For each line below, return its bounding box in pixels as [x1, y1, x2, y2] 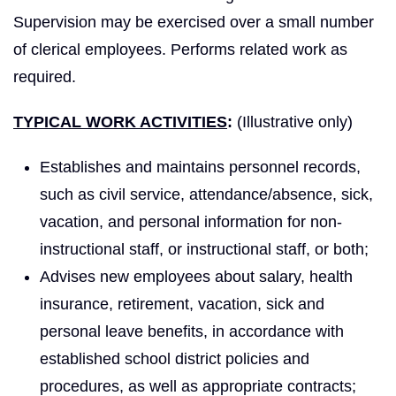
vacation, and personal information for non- [40, 212, 342, 231]
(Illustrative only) [232, 112, 353, 131]
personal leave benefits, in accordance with [40, 322, 344, 340]
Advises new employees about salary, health [40, 267, 353, 286]
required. [13, 67, 76, 86]
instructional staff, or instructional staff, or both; [40, 240, 369, 258]
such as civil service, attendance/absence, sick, [40, 185, 373, 203]
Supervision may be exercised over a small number [13, 12, 374, 31]
